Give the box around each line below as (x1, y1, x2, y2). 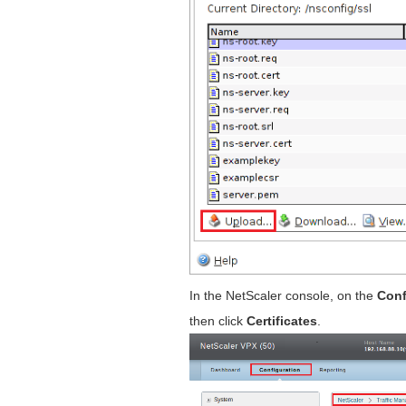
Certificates (246, 314, 318, 329)
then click (189, 314, 247, 329)
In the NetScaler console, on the (189, 288, 378, 304)
